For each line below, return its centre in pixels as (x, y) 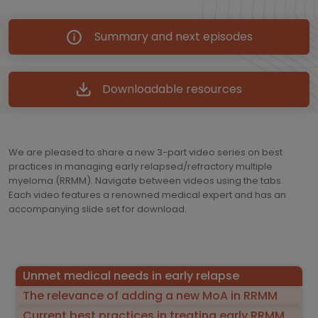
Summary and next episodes (174, 37)
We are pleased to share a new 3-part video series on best (146, 152)
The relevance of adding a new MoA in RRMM (150, 296)
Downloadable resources (172, 89)
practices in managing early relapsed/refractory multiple (141, 166)
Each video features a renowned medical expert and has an (147, 195)
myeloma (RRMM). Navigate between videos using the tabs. (146, 181)
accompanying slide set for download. (98, 209)
